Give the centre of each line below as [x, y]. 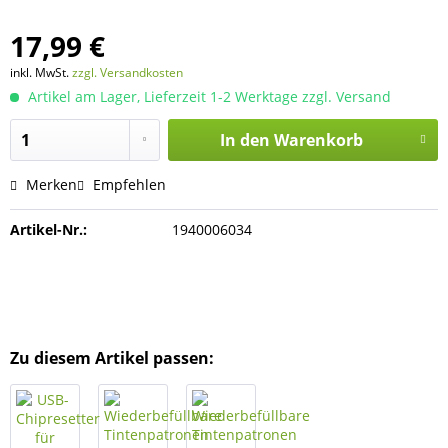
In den [244, 140]
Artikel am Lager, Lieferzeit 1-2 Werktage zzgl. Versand [207, 96]
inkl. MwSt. [41, 72]
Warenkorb [318, 140]
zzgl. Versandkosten [127, 72]
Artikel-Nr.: [48, 229]
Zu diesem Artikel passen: [112, 358]
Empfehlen [127, 184]
